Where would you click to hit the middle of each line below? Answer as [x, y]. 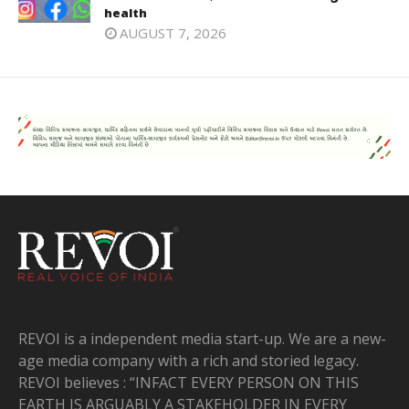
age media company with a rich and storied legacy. [189, 360]
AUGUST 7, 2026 [173, 32]
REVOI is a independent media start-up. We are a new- [202, 338]
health [126, 12]
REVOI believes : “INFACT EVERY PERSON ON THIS [189, 382]
